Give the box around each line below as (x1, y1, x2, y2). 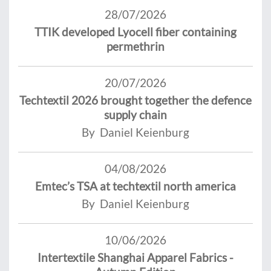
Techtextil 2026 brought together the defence (19, 93, 252, 108)
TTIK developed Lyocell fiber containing (34, 25, 237, 39)
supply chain (104, 108, 167, 122)
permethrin (106, 39, 165, 54)
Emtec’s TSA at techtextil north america (35, 179, 236, 194)
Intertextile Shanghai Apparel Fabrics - (38, 250, 233, 265)
